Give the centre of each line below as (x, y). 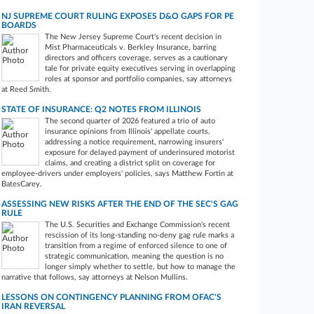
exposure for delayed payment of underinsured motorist (140, 152)
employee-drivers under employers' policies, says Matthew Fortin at (118, 173)
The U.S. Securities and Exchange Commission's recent (138, 225)
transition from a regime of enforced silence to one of (136, 246)
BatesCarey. (22, 184)
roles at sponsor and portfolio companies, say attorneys (139, 79)
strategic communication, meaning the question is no (135, 256)
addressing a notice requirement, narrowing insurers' (135, 142)
